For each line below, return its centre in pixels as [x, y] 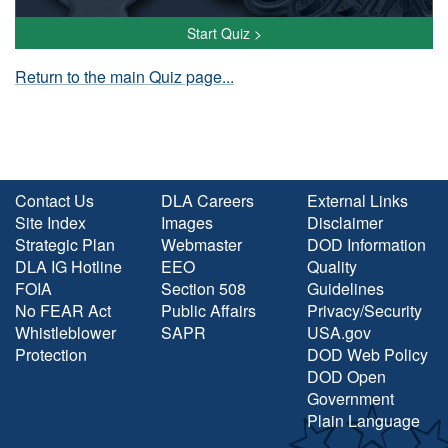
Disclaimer [345, 222]
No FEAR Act [63, 310]
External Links [357, 200]
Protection [51, 354]
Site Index [50, 222]
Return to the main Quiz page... [124, 76]
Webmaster [201, 244]
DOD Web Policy [367, 354]
